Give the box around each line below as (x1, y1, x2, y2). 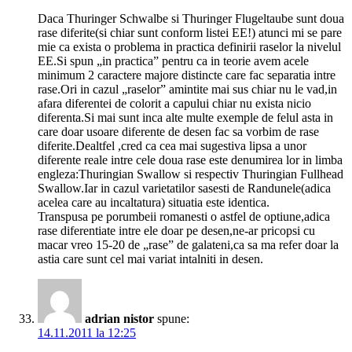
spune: (157, 312, 189, 326)
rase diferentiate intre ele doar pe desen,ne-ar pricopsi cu (38, 224, 315, 238)
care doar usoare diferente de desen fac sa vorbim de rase (38, 125, 319, 139)
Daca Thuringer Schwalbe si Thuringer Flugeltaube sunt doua (38, 12, 344, 26)
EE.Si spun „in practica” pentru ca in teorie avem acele (38, 54, 309, 68)
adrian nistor (85, 312, 154, 326)
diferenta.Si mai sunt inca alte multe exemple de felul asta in (38, 111, 333, 125)
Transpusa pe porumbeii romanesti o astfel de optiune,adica (38, 210, 330, 224)
